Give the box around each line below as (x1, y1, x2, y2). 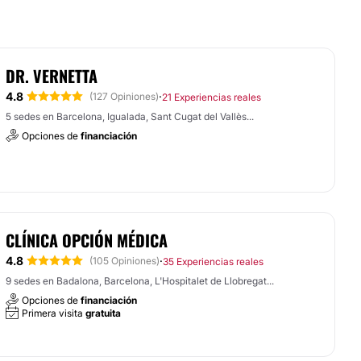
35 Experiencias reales (163, 255, 263, 268)
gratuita (85, 307, 121, 319)
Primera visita (22, 307, 85, 319)
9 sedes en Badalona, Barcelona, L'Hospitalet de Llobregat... (6, 275, 274, 287)
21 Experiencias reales (162, 91, 261, 103)
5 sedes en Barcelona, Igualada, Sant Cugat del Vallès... (6, 110, 254, 122)
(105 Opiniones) (89, 255, 160, 267)
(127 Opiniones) (89, 90, 159, 102)
